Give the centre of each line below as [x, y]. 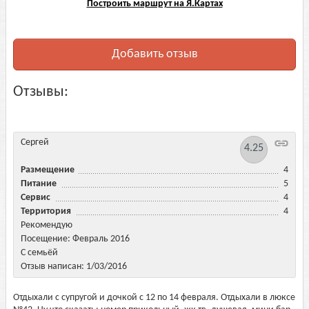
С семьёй [39, 253]
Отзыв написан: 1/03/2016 [74, 267]
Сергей [35, 142]
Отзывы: [41, 92]
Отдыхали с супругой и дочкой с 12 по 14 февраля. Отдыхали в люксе [154, 298]
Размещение [50, 170]
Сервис [38, 198]
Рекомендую [47, 225]
